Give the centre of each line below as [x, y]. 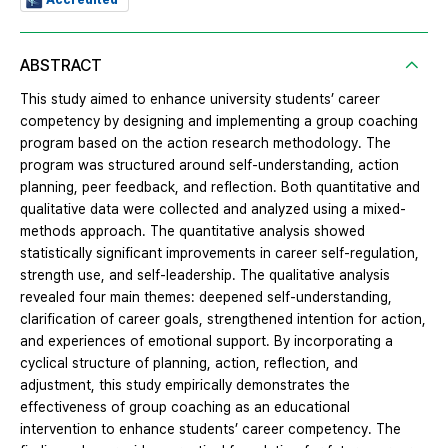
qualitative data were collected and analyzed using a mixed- [213, 208]
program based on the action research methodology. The [205, 142]
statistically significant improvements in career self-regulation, [219, 252]
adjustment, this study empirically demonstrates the [185, 384]
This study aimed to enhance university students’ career [200, 98]
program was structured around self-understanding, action [209, 164]
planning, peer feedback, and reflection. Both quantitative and [220, 186]
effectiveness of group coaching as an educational [185, 406]
